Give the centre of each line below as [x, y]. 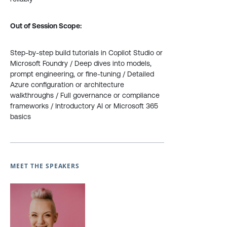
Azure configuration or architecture [67, 85]
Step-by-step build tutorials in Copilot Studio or [86, 53]
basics [21, 117]
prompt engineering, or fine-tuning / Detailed [82, 74]
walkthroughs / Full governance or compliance [85, 95]
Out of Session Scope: [46, 26]
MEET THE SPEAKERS [45, 166]
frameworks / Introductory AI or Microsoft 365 [84, 106]
